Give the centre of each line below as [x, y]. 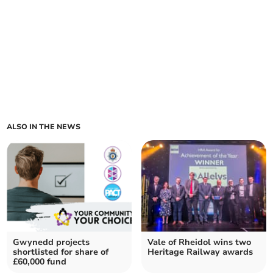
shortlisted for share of [61, 252]
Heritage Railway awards [200, 252]
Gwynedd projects [51, 243]
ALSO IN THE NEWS [44, 127]
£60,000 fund [40, 262]
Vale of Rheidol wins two [199, 243]
